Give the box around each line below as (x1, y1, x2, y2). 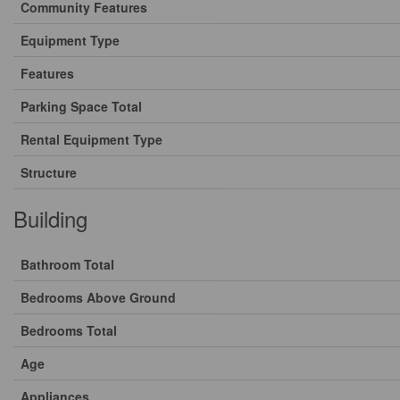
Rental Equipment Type (21, 130, 162, 148)
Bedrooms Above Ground (21, 288, 176, 306)
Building (13, 203, 87, 234)
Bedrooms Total (21, 321, 117, 339)
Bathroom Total (21, 255, 114, 273)
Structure (21, 163, 77, 181)
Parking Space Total (21, 97, 142, 115)
